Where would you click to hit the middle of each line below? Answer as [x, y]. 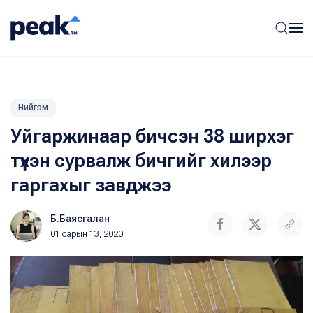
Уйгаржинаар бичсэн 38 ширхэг [152, 136]
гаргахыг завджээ [91, 185]
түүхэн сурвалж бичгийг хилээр [141, 161]
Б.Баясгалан [80, 219]
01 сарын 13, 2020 [87, 234]
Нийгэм [33, 108]
